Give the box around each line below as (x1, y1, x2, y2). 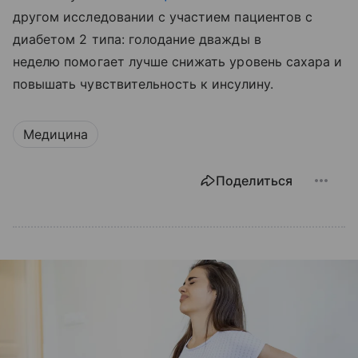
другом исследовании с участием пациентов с (13, 8, 313, 25)
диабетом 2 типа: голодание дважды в (13, 30, 261, 47)
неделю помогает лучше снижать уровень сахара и (13, 53, 343, 70)
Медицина (23, 125, 88, 142)
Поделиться (216, 172, 292, 189)
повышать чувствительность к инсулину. (13, 75, 277, 92)
